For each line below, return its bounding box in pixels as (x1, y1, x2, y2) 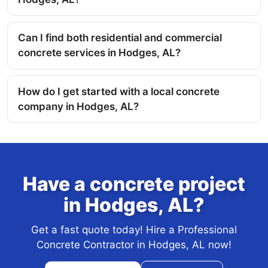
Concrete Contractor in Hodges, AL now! (36, 239, 232, 251)
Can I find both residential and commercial (18, 32, 222, 44)
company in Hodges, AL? (18, 100, 139, 112)
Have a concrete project (23, 172, 245, 196)
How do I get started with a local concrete (18, 85, 220, 98)
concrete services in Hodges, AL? (18, 47, 181, 59)
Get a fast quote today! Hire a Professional (31, 224, 237, 236)
